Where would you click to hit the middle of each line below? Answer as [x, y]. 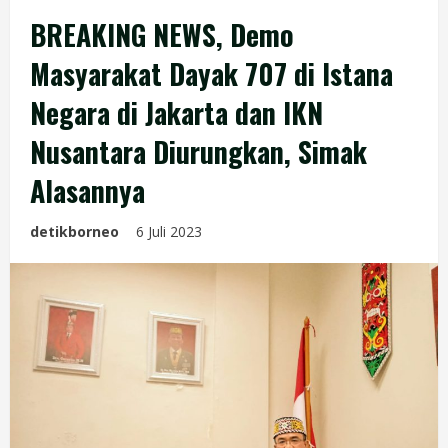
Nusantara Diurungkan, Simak [198, 151]
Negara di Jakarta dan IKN [176, 112]
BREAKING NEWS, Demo [162, 34]
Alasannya [87, 190]
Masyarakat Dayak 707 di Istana [211, 73]
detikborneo [74, 231]
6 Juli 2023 [171, 231]
